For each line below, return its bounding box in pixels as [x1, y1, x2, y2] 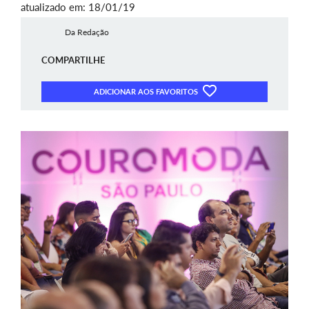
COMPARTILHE [41, 54, 105, 66]
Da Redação [64, 27, 109, 37]
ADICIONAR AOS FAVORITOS [93, 87, 200, 97]
